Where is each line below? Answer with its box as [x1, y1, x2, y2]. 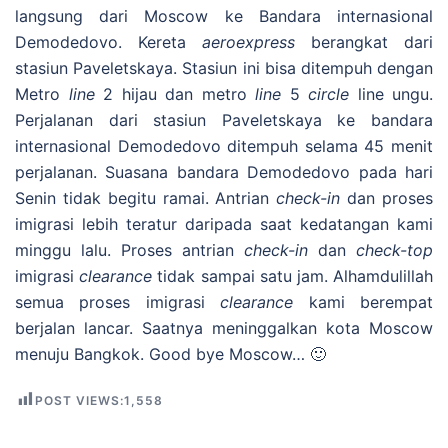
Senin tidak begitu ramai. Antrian [15, 188, 277, 209]
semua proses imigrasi [15, 292, 221, 313]
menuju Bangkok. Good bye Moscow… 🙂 [15, 344, 326, 365]
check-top [356, 240, 433, 261]
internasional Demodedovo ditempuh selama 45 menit [15, 136, 433, 157]
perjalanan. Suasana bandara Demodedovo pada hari [15, 162, 433, 183]
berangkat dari [295, 32, 433, 53]
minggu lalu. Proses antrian [15, 240, 244, 261]
